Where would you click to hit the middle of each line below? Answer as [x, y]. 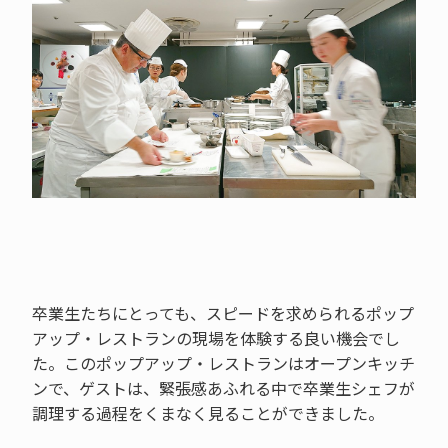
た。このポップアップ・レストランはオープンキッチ [223, 363]
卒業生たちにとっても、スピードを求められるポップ [222, 313]
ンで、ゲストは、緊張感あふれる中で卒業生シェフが [223, 388]
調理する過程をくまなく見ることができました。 [207, 413]
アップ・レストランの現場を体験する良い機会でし [215, 338]
